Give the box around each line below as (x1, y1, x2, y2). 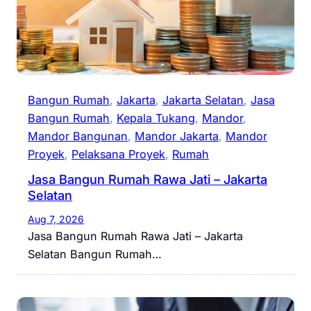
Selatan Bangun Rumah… (28, 247, 162, 262)
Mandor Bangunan (28, 129, 128, 144)
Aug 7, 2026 (28, 213, 84, 226)
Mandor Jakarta (135, 129, 219, 144)
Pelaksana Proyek (72, 147, 165, 162)
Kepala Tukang (117, 111, 195, 126)
